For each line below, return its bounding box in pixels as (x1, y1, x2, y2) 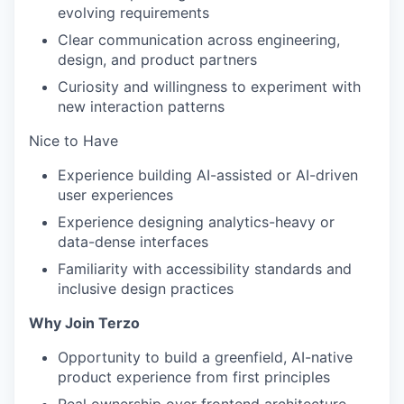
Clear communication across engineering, (58, 31, 340, 49)
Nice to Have (29, 132, 118, 150)
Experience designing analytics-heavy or (58, 213, 335, 231)
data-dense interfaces (58, 233, 208, 251)
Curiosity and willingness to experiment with (58, 78, 361, 96)
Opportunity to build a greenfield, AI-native (58, 348, 353, 366)
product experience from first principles (58, 368, 330, 386)
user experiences (58, 186, 173, 204)
